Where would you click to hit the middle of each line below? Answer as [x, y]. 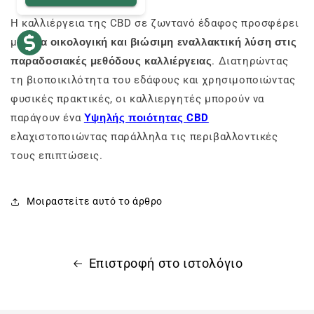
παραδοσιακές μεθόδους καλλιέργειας [111, 61]
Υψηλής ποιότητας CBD [146, 117]
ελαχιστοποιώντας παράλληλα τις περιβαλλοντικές [144, 136]
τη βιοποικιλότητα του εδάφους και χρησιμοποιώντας [153, 80]
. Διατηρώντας [250, 61]
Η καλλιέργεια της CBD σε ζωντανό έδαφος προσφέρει [155, 23]
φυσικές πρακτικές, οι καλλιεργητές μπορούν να [138, 98]
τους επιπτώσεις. [57, 155]
